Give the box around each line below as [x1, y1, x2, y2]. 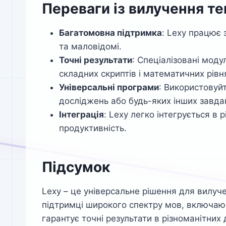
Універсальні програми [59, 82, 159, 93]
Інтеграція [59, 109, 104, 120]
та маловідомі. [59, 41, 122, 52]
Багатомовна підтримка [59, 28, 162, 38]
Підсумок [42, 158, 110, 176]
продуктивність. [59, 123, 127, 134]
